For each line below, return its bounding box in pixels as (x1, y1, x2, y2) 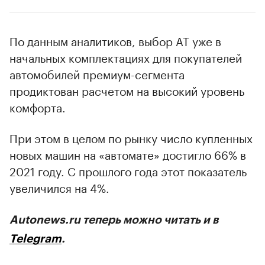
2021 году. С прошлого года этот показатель (9, 161, 247, 179)
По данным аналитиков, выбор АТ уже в (9, 31, 221, 49)
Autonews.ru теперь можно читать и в (9, 214, 218, 225)
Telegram (9, 232, 62, 244)
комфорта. (9, 97, 66, 115)
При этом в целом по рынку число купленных (9, 128, 253, 146)
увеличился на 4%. (9, 177, 109, 196)
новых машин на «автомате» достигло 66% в (9, 144, 246, 163)
